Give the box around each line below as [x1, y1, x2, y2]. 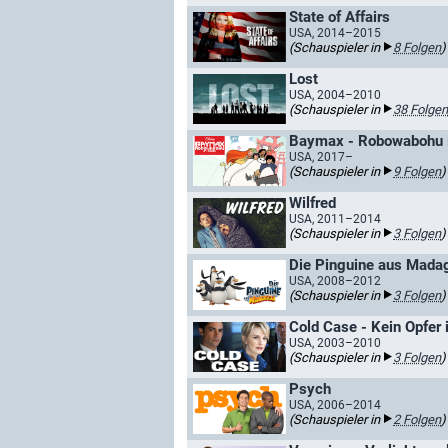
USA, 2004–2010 [289, 88, 381, 102]
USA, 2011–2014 [289, 212, 381, 226]
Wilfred [289, 194, 336, 212]
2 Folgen [393, 412, 441, 427]
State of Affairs [289, 8, 390, 26]
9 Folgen [393, 164, 441, 179]
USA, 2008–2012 [289, 274, 381, 288]
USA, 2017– [289, 150, 353, 164]
